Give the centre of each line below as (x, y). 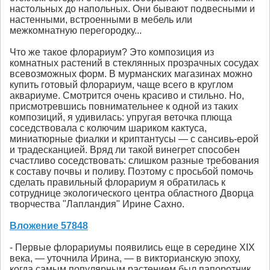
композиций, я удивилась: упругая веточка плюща (121, 118)
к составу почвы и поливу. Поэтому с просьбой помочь (131, 172)
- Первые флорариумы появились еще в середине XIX (132, 248)
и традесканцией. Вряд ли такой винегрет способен (125, 150)
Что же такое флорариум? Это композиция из (112, 52)
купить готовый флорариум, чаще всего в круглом (121, 85)
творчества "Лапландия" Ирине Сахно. (97, 204)
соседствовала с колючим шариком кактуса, (108, 128)
